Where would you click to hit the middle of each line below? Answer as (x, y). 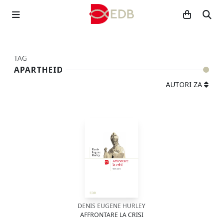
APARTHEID (39, 70)
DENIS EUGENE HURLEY (111, 206)
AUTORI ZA (184, 84)
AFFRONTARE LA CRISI (111, 215)
